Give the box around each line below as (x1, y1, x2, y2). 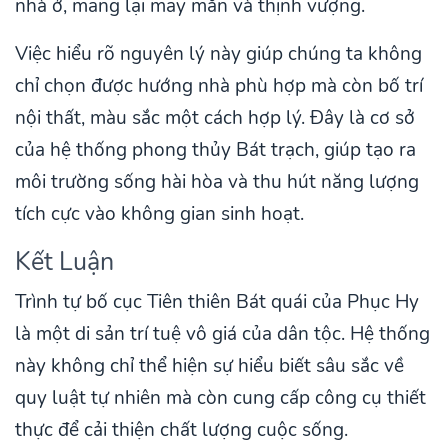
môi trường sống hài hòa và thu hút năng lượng (15, 169, 419, 196)
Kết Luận (15, 244, 114, 280)
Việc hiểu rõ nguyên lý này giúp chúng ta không (15, 41, 422, 68)
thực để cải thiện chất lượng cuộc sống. (15, 417, 348, 444)
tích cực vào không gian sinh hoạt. (15, 201, 304, 228)
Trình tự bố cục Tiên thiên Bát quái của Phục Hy (15, 289, 419, 316)
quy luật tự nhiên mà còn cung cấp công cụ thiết (15, 385, 426, 412)
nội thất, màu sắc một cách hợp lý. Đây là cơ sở (15, 105, 415, 132)
